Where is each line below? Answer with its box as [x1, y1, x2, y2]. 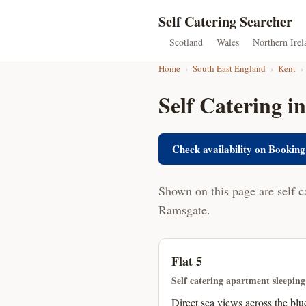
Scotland [169, 36, 203, 48]
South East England [193, 62, 266, 74]
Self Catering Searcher [158, 12, 292, 31]
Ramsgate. [158, 201, 210, 218]
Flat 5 [171, 252, 202, 270]
